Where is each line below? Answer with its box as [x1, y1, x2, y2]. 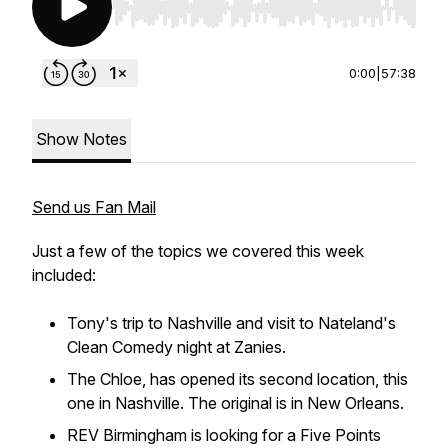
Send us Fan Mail [32, 197, 156, 217]
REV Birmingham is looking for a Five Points [67, 425, 381, 445]
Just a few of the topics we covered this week [32, 241, 364, 261]
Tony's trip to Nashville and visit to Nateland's [67, 313, 396, 333]
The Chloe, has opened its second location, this [67, 369, 408, 389]
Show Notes [36, 129, 127, 149]
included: [32, 265, 96, 285]
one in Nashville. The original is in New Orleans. [67, 393, 408, 413]
